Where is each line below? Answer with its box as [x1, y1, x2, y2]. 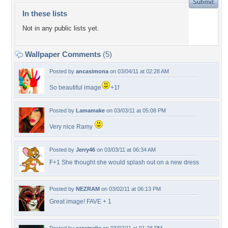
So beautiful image [49, 84, 101, 91]
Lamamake [76, 107, 105, 113]
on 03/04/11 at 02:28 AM [108, 68, 169, 74]
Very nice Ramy [49, 123, 94, 130]
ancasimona [76, 68, 108, 74]
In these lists [22, 9, 67, 18]
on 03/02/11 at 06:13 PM [100, 186, 161, 192]
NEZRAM [76, 186, 100, 192]
